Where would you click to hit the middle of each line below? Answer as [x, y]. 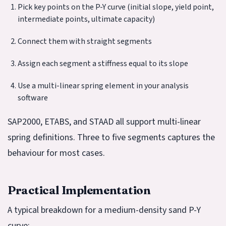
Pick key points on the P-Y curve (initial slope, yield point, [116, 7]
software [33, 98]
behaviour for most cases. [56, 153]
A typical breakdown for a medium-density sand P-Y [104, 210]
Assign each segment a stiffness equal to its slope [103, 63]
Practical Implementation [79, 190]
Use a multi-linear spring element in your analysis [103, 86]
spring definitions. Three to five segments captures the [111, 137]
